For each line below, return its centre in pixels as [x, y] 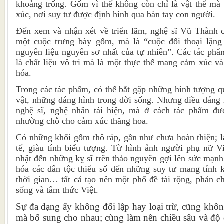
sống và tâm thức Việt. [57, 190]
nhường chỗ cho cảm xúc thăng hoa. [82, 121]
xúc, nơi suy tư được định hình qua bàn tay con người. [116, 15]
